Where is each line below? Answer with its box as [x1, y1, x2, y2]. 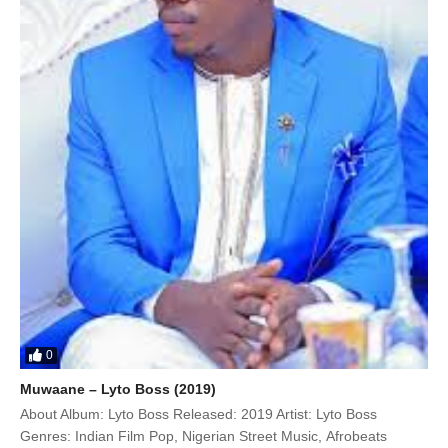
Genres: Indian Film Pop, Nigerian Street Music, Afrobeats [20, 427, 387, 444]
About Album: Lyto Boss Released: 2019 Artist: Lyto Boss [20, 405, 377, 422]
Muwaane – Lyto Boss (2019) [20, 380, 216, 397]
